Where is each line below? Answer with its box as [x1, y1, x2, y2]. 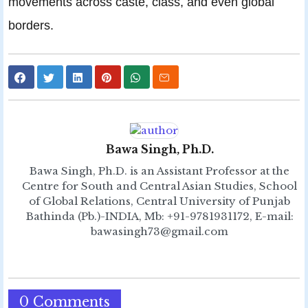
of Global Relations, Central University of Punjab [29, 195, 290, 208]
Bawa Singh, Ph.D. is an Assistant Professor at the [30, 164, 289, 178]
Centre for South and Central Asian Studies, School [22, 179, 297, 193]
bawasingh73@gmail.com [91, 225, 228, 239]
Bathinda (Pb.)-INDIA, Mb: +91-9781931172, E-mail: [25, 210, 294, 223]
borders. [8, 18, 54, 33]
